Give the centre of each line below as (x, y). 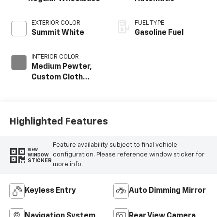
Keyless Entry (50, 191)
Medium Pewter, (62, 67)
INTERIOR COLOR (55, 57)
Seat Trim (49, 88)
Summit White (58, 33)
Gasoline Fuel (159, 33)
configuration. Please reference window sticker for (128, 155)
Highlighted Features (58, 122)
